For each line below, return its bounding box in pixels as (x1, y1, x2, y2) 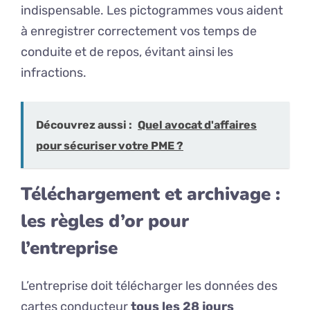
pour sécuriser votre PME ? (36, 139, 183, 153)
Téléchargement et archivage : (21, 182, 280, 207)
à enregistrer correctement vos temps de (21, 24, 257, 39)
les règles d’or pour (21, 209, 189, 234)
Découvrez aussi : (36, 118, 132, 132)
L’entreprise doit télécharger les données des (21, 278, 277, 294)
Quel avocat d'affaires (138, 118, 257, 132)
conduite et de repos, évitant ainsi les (21, 44, 233, 60)
